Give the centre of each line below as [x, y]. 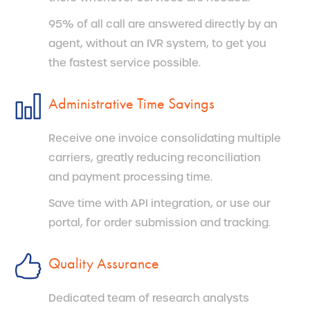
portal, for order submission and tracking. [159, 222]
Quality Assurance [104, 263]
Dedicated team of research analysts [149, 298]
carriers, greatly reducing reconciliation [155, 157]
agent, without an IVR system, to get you [157, 43]
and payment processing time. [130, 177]
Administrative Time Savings [131, 103]
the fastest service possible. [125, 63]
